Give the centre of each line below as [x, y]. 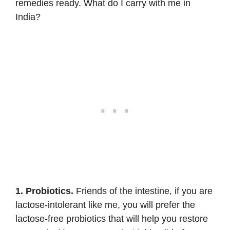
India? [28, 17]
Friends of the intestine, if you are [143, 191]
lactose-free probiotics [61, 218]
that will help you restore [157, 218]
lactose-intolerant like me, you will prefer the [105, 205]
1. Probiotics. [44, 191]
